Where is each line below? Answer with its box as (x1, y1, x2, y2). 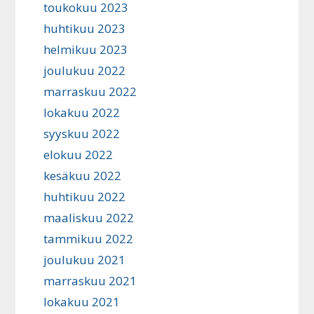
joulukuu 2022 (43, 62, 126, 79)
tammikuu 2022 (43, 231, 134, 247)
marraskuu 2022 (43, 83, 137, 100)
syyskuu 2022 (43, 125, 121, 142)
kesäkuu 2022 (43, 168, 122, 184)
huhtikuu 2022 (43, 189, 126, 205)
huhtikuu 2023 (43, 20, 126, 37)
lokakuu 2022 (43, 104, 121, 121)
